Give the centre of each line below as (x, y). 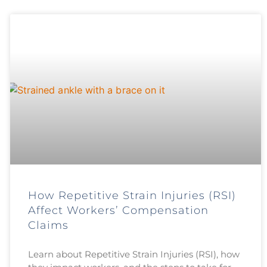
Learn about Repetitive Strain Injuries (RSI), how (133, 254)
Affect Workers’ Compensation (118, 211)
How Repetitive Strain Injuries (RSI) (132, 196)
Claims (48, 226)
